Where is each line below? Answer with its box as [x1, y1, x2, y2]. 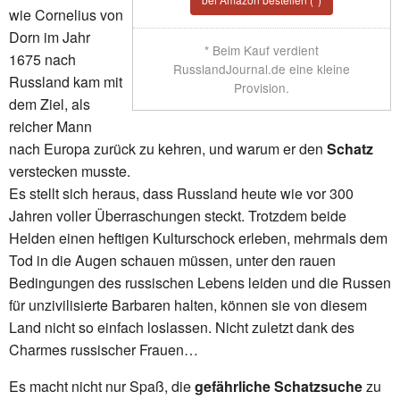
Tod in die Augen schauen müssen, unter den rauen [9, 249, 336, 271]
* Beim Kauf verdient [204, 41, 319, 60]
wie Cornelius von [9, 4, 123, 25]
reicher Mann [9, 115, 92, 137]
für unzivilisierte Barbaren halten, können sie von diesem [9, 294, 367, 315]
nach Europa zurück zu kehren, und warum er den [9, 137, 327, 159]
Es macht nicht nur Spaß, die [9, 375, 195, 396]
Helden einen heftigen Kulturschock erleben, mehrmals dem [9, 227, 387, 248]
